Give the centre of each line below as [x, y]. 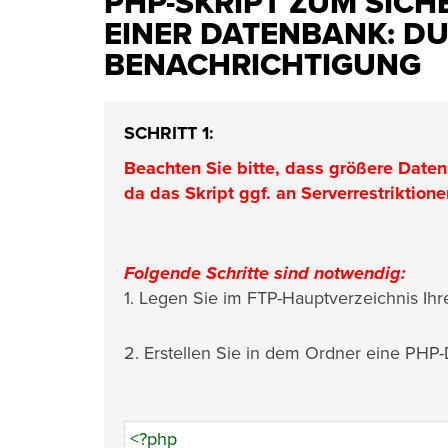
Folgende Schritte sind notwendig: [265, 273]
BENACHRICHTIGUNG [262, 65]
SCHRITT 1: [169, 133]
